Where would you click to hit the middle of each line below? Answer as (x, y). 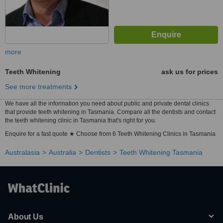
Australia (62, 152)
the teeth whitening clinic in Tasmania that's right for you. (81, 120)
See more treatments (38, 87)
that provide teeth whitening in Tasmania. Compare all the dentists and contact (110, 112)
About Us (26, 217)
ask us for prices (190, 72)
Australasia (22, 152)
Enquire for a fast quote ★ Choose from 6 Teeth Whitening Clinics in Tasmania (110, 134)
